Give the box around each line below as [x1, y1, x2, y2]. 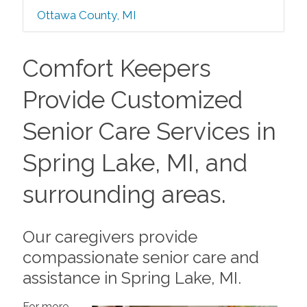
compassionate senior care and [22, 247, 259, 267]
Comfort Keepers [22, 54, 211, 82]
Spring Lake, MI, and [22, 149, 247, 177]
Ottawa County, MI [36, 8, 136, 22]
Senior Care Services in [22, 117, 276, 145]
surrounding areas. [22, 180, 226, 208]
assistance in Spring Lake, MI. [22, 267, 241, 288]
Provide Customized [22, 86, 243, 114]
